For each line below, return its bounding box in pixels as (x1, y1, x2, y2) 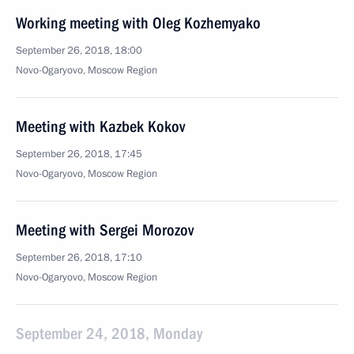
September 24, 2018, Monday (16, 324, 202, 343)
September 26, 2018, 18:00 (16, 43, 142, 58)
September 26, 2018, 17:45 (16, 147, 142, 161)
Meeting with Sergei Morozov (16, 220, 194, 239)
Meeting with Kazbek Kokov (16, 117, 185, 136)
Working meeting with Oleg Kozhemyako (16, 13, 261, 32)
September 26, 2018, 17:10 (16, 250, 142, 265)
